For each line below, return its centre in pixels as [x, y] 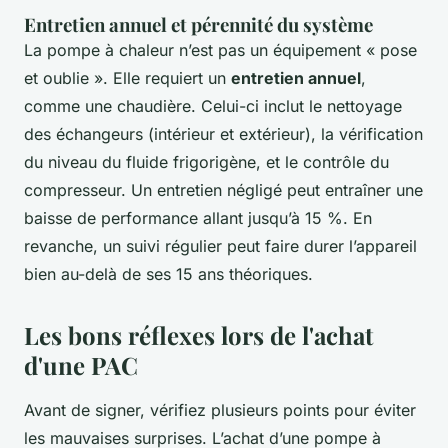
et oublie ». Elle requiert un [127, 78]
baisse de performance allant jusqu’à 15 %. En [198, 218]
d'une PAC [81, 365]
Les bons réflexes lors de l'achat [198, 335]
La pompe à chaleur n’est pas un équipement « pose [220, 50]
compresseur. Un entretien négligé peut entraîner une [223, 190]
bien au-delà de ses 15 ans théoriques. [168, 274]
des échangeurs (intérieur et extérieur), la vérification [223, 134]
